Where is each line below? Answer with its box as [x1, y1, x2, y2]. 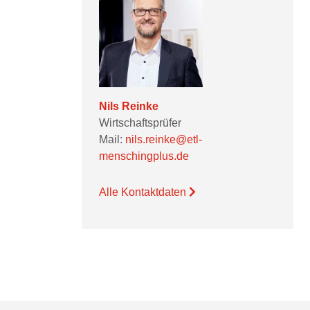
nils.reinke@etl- [125, 134, 202, 145]
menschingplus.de [99, 150, 189, 162]
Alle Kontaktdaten [99, 186, 189, 198]
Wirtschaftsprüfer [99, 117, 181, 129]
